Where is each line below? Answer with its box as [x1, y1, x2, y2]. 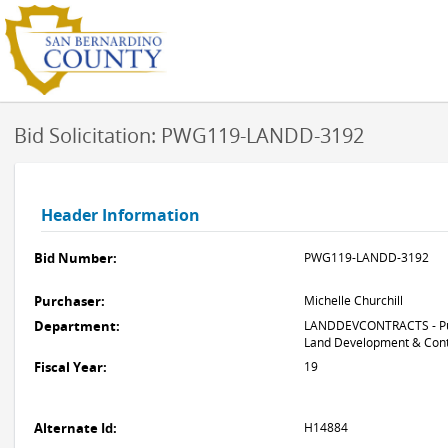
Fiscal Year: [34, 358, 107, 376]
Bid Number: [34, 249, 117, 267]
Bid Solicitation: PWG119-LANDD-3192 [14, 122, 364, 149]
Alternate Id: [34, 419, 117, 437]
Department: [34, 317, 120, 335]
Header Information [41, 204, 200, 226]
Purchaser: [34, 292, 105, 310]
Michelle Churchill [304, 292, 403, 309]
